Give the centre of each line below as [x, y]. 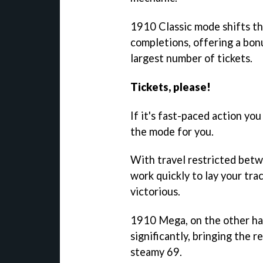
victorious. [155, 192]
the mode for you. [172, 131]
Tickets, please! [171, 87]
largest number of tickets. [191, 58]
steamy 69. [156, 252]
